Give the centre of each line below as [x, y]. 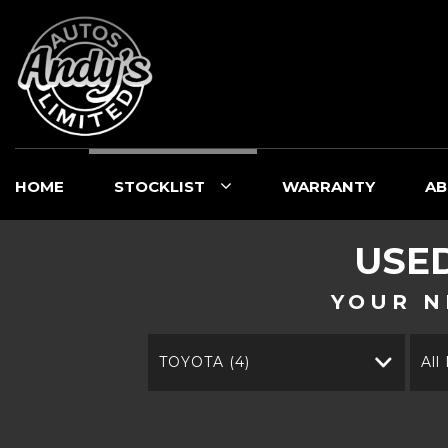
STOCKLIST [159, 186]
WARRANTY [328, 186]
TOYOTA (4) [205, 362]
